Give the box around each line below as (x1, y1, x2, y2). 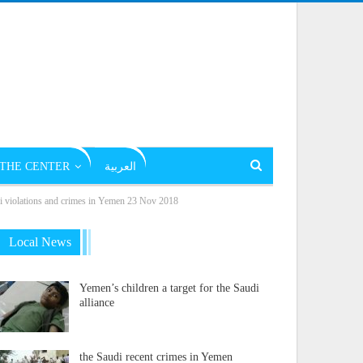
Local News (8, 235, 71, 249)
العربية (105, 160, 136, 173)
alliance (79, 296, 114, 309)
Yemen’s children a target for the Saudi (79, 281, 259, 294)
